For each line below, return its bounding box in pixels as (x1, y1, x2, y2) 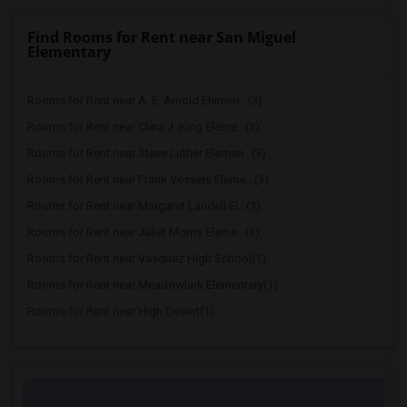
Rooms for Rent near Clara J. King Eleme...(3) (27, 120, 260, 134)
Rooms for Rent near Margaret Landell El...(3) (27, 199, 261, 213)
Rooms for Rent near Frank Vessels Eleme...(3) (27, 173, 269, 186)
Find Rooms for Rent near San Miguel (27, 27, 296, 47)
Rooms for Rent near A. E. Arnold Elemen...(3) (27, 94, 263, 107)
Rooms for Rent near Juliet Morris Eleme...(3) (27, 225, 260, 239)
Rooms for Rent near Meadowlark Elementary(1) (27, 278, 278, 292)
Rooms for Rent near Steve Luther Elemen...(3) (27, 146, 266, 160)
